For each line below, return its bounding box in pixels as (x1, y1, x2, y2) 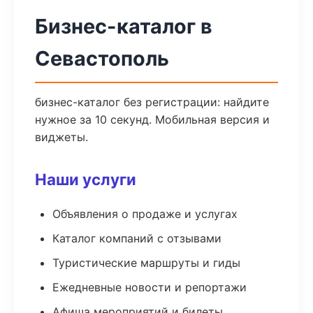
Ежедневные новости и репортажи (52, 280, 247, 294)
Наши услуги (35, 170, 136, 189)
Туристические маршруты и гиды (52, 256, 240, 270)
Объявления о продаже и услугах (52, 207, 238, 221)
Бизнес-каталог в (35, 14, 212, 38)
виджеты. (35, 130, 88, 144)
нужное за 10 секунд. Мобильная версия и (35, 112, 270, 126)
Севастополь (35, 46, 169, 71)
